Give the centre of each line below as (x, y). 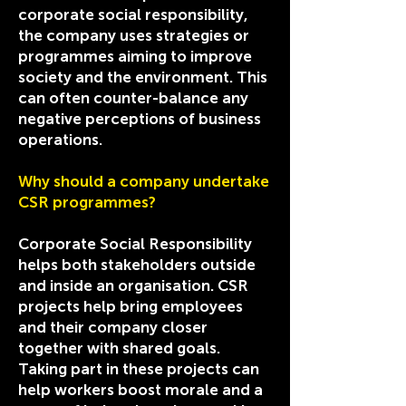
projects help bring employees (130, 306)
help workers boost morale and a (140, 390)
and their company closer (113, 327)
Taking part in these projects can (139, 369)
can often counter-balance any (133, 98)
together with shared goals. (119, 348)
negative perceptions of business (140, 119)
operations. (62, 140)
